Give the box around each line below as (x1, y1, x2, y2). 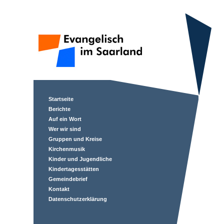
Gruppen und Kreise (48, 136, 102, 142)
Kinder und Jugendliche (48, 156, 112, 162)
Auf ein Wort (48, 116, 81, 122)
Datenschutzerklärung (48, 196, 107, 202)
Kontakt (48, 186, 69, 192)
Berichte (48, 106, 70, 112)
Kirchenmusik (48, 146, 85, 152)
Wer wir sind (48, 126, 81, 132)
